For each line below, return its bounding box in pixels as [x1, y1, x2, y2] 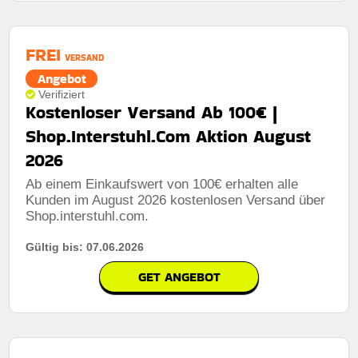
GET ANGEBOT [137, 267, 221, 286]
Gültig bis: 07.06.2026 [26, 240, 145, 253]
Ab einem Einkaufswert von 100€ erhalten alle [26, 176, 299, 192]
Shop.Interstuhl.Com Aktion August [26, 123, 312, 149]
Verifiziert [38, 87, 86, 101]
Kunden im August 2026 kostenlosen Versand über [26, 192, 326, 208]
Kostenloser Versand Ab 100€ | [26, 99, 278, 125]
